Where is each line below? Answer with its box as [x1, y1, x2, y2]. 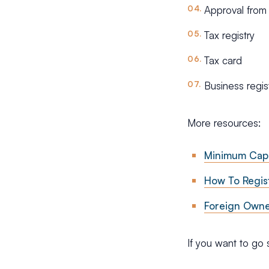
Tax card [204, 54, 242, 67]
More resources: [187, 116, 261, 129]
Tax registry [204, 29, 255, 41]
